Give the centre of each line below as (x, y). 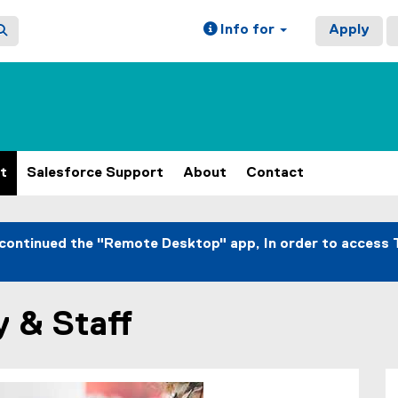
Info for (247, 30)
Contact (275, 173)
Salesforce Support (95, 173)
